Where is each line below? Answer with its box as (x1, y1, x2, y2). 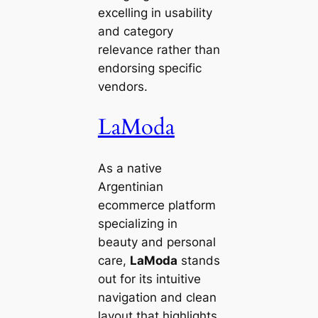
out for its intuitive (97, 271, 201, 286)
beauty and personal (97, 234, 216, 249)
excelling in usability (97, 6, 212, 21)
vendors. (97, 79, 148, 94)
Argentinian (97, 179, 163, 194)
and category (97, 24, 173, 39)
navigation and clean (97, 290, 216, 305)
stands (177, 253, 220, 268)
